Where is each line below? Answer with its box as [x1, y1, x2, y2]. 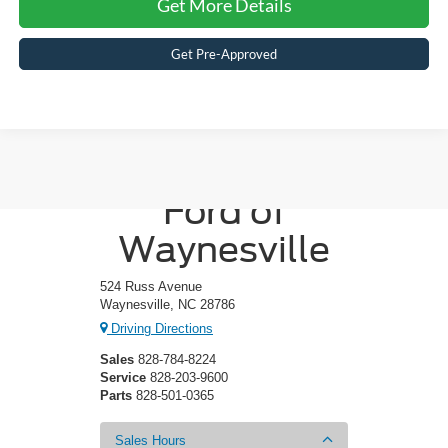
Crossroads [125, 151, 323, 194]
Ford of [162, 189, 286, 232]
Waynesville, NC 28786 [100, 296, 235, 312]
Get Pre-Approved [171, 46, 278, 63]
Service [100, 370, 146, 386]
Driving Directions [107, 321, 213, 337]
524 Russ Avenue [100, 278, 202, 294]
